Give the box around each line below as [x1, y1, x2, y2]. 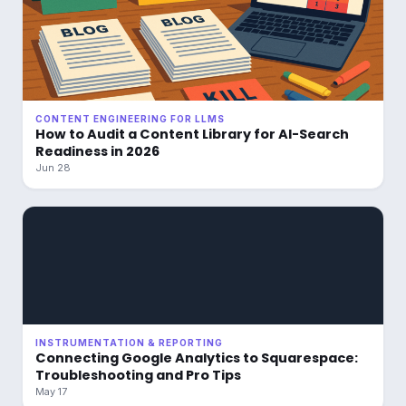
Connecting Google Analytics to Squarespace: [35, 349, 358, 367]
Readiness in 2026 [35, 142, 159, 160]
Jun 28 [35, 161, 71, 174]
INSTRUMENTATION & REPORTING [35, 337, 223, 348]
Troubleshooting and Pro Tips [35, 366, 241, 384]
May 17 [35, 385, 67, 398]
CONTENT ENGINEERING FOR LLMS [35, 113, 225, 124]
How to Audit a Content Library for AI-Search [35, 125, 349, 143]
